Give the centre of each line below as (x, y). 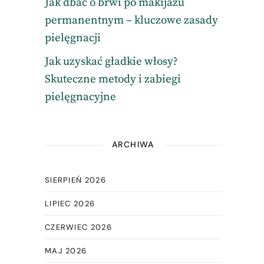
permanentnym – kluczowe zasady (131, 20)
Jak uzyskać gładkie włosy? (111, 62)
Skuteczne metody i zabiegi (113, 79)
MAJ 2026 (66, 251)
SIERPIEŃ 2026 (75, 180)
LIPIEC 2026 (70, 204)
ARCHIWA (133, 144)
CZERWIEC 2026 (78, 227)
